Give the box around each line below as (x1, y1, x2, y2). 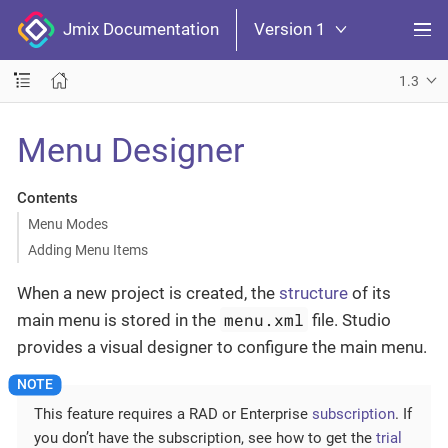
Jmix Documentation (55, 19, 219, 40)
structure (279, 282, 348, 303)
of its (348, 282, 391, 303)
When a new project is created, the (17, 282, 279, 303)
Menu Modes (27, 216, 108, 232)
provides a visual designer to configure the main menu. (17, 336, 427, 357)
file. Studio (308, 309, 392, 330)
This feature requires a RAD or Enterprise (34, 404, 312, 423)
